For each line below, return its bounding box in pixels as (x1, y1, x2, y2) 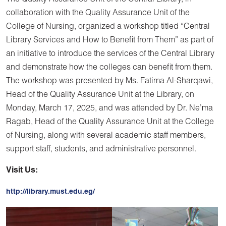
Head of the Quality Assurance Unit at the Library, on (6, 91, 194, 99)
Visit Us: (6, 166, 38, 175)
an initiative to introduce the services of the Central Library (6, 50, 214, 59)
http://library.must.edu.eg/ (6, 188, 95, 196)
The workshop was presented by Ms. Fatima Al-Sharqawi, (6, 77, 213, 86)
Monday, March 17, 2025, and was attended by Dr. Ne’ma (6, 104, 213, 113)
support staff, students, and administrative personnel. (6, 145, 196, 154)
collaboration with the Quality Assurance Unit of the (6, 9, 190, 18)
